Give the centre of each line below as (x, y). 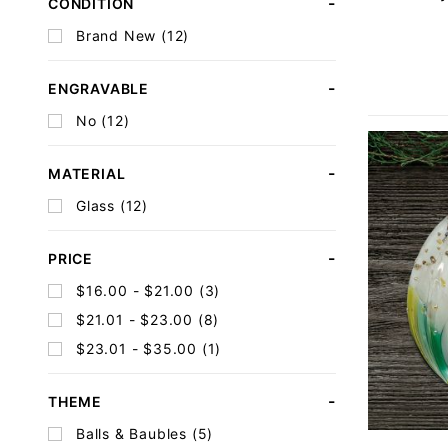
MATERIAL (87, 173)
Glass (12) (112, 206)
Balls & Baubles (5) (145, 434)
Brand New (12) (133, 36)
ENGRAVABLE (98, 88)
